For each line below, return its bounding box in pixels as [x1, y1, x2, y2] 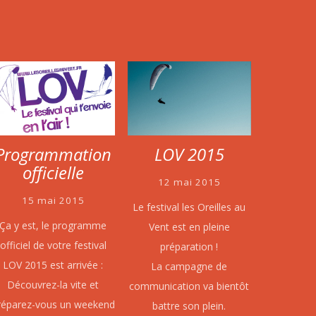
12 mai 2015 [157, 175, 221, 188]
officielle [22, 161, 84, 184]
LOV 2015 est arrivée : [3, 257, 104, 272]
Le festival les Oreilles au [133, 200, 246, 214]
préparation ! [160, 239, 219, 253]
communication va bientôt [129, 279, 250, 293]
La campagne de [151, 259, 228, 273]
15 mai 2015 [21, 193, 85, 207]
